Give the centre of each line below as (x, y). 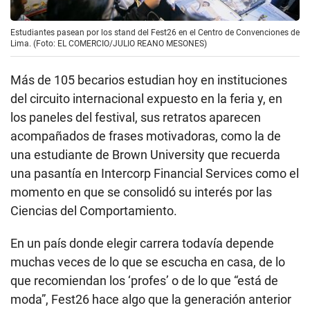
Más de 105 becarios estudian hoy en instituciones (149, 80)
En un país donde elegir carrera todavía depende (142, 244)
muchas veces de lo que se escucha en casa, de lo (148, 262)
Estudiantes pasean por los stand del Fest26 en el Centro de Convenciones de (155, 33)
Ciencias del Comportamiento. (94, 211)
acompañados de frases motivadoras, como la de (146, 136)
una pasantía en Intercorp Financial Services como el (155, 174)
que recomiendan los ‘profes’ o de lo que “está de (144, 281)
